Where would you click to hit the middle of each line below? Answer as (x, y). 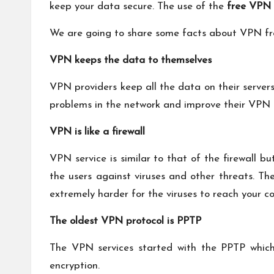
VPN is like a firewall (97, 131)
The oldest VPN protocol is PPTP (125, 221)
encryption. (75, 265)
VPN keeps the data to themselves (131, 60)
